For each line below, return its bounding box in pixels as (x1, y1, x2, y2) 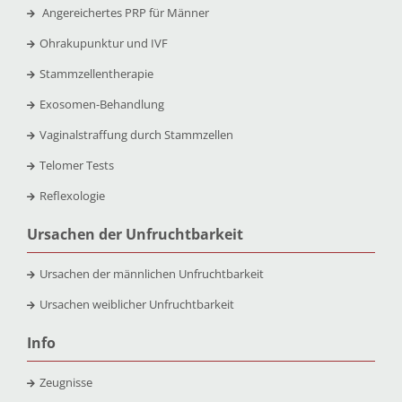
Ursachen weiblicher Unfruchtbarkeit (39, 296, 234, 313)
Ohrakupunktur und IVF (39, 35, 168, 52)
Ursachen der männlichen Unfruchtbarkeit (39, 266, 264, 283)
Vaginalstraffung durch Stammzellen (39, 127, 233, 144)
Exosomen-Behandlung (39, 96, 164, 113)
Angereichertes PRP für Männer (41, 4, 209, 22)
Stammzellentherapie (39, 66, 153, 83)
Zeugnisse (39, 374, 92, 391)
